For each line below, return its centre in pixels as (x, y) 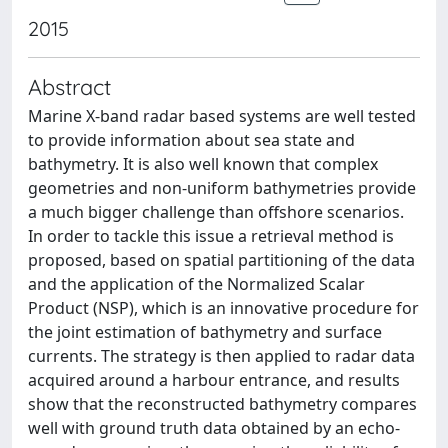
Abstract (69, 86)
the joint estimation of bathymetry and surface (205, 332)
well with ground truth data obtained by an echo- (214, 428)
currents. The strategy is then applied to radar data (221, 356)
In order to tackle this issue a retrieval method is (211, 236)
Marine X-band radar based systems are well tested (222, 116)
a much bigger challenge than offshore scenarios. (216, 212)
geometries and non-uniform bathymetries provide (222, 188)
